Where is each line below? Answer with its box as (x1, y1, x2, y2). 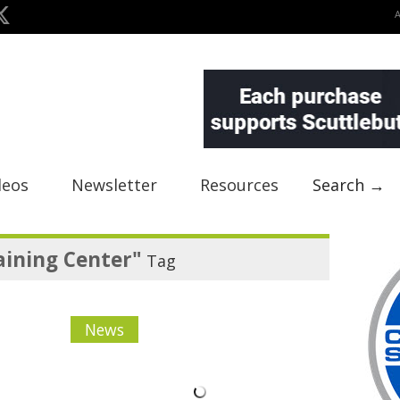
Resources (200, 174, 279, 196)
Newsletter (71, 174, 157, 196)
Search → (312, 174, 385, 196)
